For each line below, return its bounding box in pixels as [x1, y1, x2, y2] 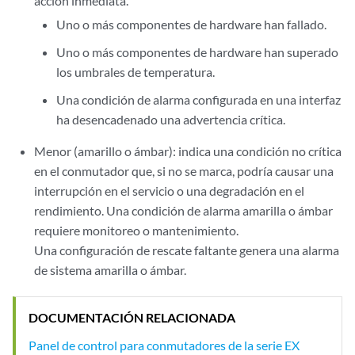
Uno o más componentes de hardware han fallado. [55, 17, 326, 32]
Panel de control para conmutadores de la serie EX [29, 337, 300, 353]
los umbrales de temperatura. [55, 64, 215, 79]
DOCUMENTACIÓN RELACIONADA [29, 309, 235, 325]
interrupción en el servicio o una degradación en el [34, 183, 305, 198]
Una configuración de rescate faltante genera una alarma [34, 242, 340, 258]
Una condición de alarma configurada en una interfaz [55, 92, 341, 107]
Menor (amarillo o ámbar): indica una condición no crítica [34, 143, 342, 158]
